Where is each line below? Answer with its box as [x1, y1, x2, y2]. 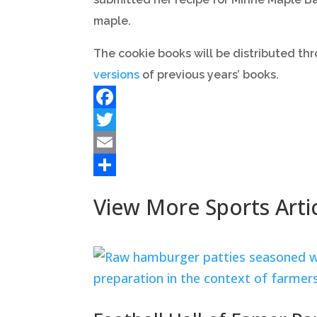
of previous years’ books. [139, 67, 279, 81]
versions [93, 67, 139, 81]
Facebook [93, 112, 147, 126]
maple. [93, 13, 131, 28]
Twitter [93, 134, 134, 149]
